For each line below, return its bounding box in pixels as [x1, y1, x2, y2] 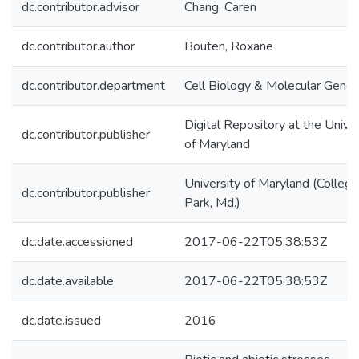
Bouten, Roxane [184, 38, 273, 55]
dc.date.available [22, 272, 114, 290]
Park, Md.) [184, 194, 240, 212]
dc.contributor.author [22, 38, 135, 55]
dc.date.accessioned [22, 233, 133, 251]
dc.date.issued [22, 312, 101, 329]
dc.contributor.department [22, 77, 165, 95]
